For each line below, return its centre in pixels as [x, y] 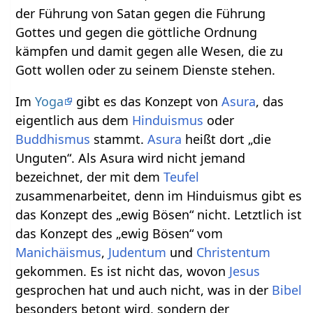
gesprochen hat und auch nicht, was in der [144, 290]
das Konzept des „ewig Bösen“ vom [119, 233]
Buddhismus [53, 139]
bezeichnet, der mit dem [90, 176]
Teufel [182, 176]
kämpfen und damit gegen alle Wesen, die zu [150, 51]
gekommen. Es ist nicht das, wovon [123, 271]
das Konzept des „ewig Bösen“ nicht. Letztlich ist [159, 214]
